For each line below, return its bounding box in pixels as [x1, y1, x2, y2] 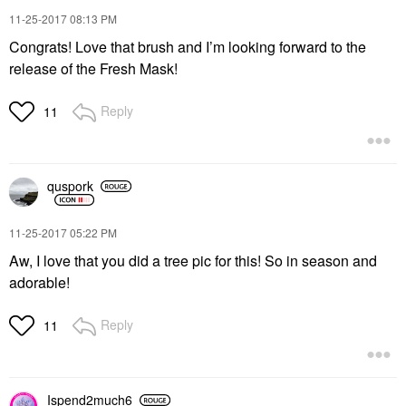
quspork [47, 177, 93, 196]
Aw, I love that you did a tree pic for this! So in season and [9, 249, 377, 271]
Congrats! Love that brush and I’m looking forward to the [9, 35, 366, 57]
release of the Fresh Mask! [9, 57, 178, 79]
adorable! [9, 271, 73, 293]
